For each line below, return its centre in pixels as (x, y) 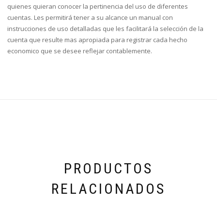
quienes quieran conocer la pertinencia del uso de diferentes (98, 7)
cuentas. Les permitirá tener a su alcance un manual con (90, 18)
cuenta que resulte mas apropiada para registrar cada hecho (97, 40)
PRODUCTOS (108, 169)
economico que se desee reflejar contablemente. (80, 51)
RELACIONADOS (108, 189)
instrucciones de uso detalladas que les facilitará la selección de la (105, 29)
